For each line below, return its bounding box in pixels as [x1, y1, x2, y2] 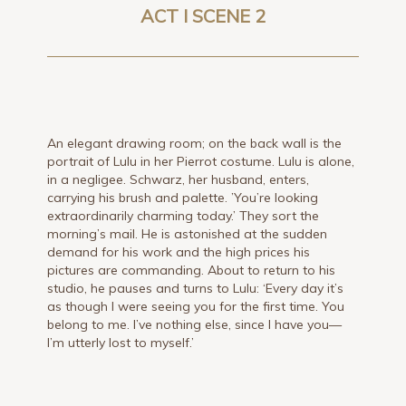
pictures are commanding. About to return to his [47, 262, 336, 279]
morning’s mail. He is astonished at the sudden [47, 226, 328, 243]
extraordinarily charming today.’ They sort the [47, 208, 320, 225]
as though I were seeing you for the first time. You [47, 298, 345, 315]
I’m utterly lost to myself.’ [47, 334, 195, 352]
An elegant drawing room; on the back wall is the [47, 135, 343, 152]
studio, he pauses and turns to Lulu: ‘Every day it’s [47, 280, 344, 297]
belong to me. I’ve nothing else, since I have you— [47, 316, 343, 333]
